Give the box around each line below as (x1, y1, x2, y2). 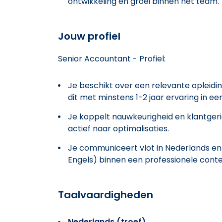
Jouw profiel (58, 29, 120, 43)
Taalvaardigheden (58, 187, 153, 202)
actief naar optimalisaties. (68, 122, 169, 134)
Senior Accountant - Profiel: (58, 53, 166, 64)
